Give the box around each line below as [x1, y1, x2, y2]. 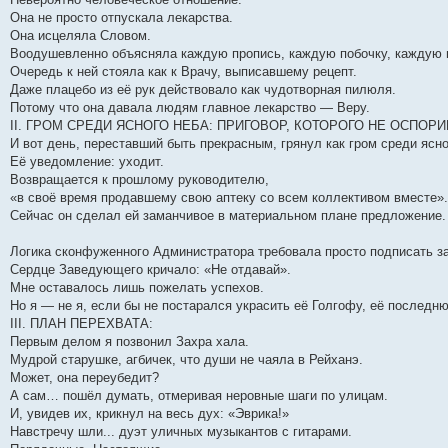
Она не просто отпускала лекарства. [10, 10, 233, 25]
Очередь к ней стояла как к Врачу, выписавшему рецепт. [10, 64, 357, 79]
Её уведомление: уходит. [10, 154, 164, 169]
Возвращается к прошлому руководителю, [10, 172, 269, 187]
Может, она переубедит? [10, 370, 159, 385]
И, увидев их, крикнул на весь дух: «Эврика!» [10, 406, 289, 421]
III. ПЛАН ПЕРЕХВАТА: [10, 316, 153, 331]
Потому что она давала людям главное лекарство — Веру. [10, 100, 370, 115]
